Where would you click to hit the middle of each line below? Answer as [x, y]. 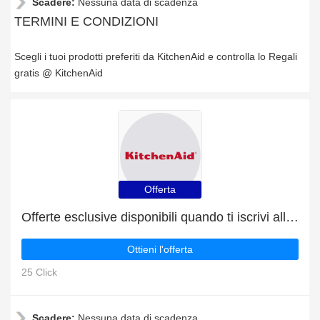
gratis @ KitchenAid [59, 73]
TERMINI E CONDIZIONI [86, 21]
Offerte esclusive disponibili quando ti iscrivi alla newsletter [292, 217]
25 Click [39, 272]
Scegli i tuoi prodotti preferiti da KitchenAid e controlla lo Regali [156, 56]
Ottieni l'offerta [160, 249]
